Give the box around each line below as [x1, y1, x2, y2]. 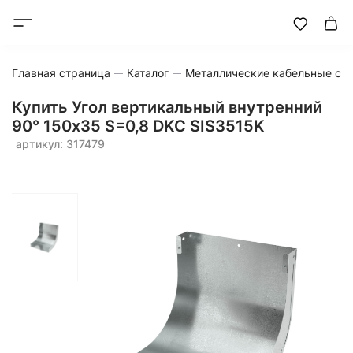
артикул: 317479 [16, 137, 105, 150]
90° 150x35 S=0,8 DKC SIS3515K [12, 117, 265, 136]
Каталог [127, 66, 169, 80]
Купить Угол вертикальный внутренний [12, 98, 322, 117]
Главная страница [12, 66, 110, 80]
